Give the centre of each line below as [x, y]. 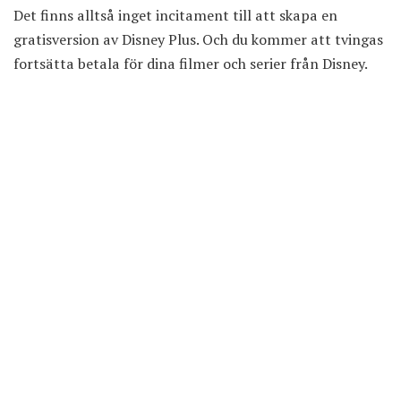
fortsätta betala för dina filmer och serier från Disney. [191, 63]
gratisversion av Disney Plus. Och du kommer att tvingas [198, 39]
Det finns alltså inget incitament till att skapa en [175, 15]
